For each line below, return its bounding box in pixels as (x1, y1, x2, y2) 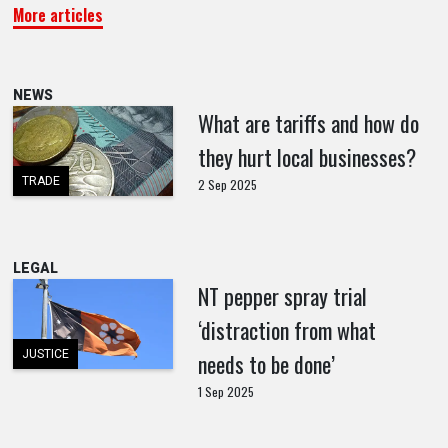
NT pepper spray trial (197, 279, 367, 312)
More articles (12, 2, 103, 27)
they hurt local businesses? (197, 140, 416, 173)
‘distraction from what (197, 313, 376, 346)
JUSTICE (21, 344, 69, 363)
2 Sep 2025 (197, 175, 257, 193)
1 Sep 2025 (197, 382, 254, 400)
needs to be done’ (197, 347, 335, 380)
